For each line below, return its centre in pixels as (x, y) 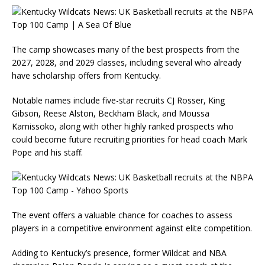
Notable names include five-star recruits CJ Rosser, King (118, 100)
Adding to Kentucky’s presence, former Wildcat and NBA (119, 253)
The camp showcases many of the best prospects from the (126, 49)
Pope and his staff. (47, 152)
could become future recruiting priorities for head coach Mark (130, 139)
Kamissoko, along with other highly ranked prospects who (123, 126)
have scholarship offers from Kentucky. (86, 75)
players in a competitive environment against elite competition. (132, 228)
